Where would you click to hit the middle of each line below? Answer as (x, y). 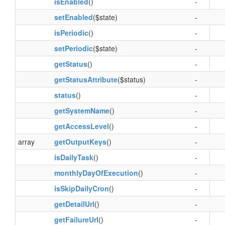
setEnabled (74, 17)
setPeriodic (74, 48)
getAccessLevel (82, 126)
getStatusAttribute (86, 79)
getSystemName (82, 110)
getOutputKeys (80, 142)
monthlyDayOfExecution (96, 173)
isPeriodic (71, 33)
